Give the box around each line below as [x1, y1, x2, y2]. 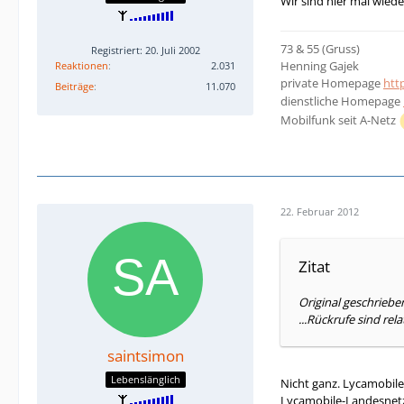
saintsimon [106, 344, 184, 366]
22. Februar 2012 [280, 205, 359, 219]
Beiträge [55, 79, 94, 94]
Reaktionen [55, 59, 108, 73]
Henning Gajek [280, 57, 359, 74]
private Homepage [280, 74, 383, 91]
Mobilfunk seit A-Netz [280, 111, 399, 128]
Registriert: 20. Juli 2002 [90, 43, 200, 58]
